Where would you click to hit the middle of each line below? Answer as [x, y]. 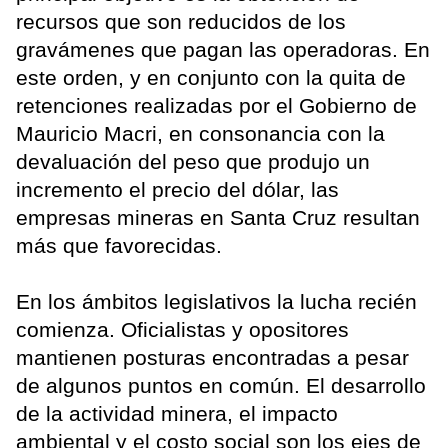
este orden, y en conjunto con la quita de [211, 78]
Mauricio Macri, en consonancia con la [200, 134]
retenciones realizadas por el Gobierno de [216, 106]
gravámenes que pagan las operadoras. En [223, 50]
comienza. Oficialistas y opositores [182, 330]
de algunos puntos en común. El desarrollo [221, 386]
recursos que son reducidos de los [181, 22]
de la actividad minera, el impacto [177, 414]
